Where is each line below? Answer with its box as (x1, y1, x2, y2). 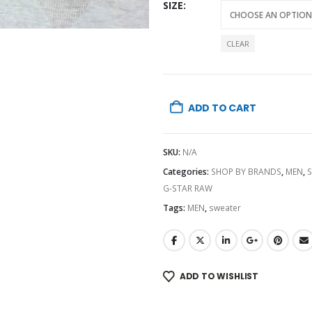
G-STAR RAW (162, 182, 212, 194)
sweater (208, 201, 241, 214)
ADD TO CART (187, 101, 256, 115)
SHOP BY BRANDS (210, 165, 281, 178)
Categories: (162, 165, 211, 178)
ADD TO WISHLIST (179, 270, 259, 282)
